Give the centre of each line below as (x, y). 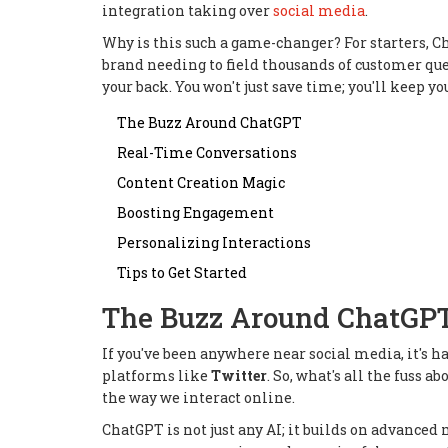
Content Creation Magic (201, 182)
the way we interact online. (198, 397)
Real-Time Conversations (207, 152)
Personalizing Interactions (214, 242)
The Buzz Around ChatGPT (209, 122)
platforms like (156, 375)
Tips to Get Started (182, 272)
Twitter (239, 375)
